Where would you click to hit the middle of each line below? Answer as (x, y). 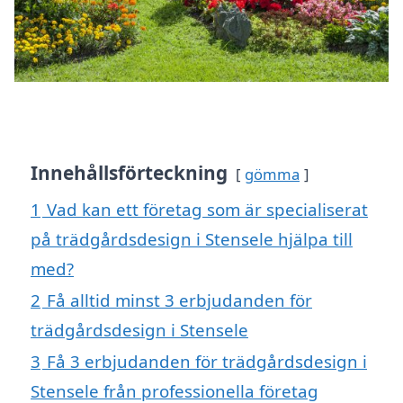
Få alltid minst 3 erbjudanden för (179, 300)
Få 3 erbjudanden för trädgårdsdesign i (207, 362)
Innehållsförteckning (129, 173)
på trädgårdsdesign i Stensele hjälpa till (192, 239)
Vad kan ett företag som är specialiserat (207, 210)
